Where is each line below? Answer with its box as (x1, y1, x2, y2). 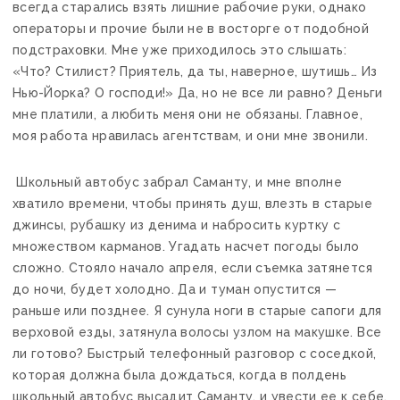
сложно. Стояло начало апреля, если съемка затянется (12, 260, 372, 275)
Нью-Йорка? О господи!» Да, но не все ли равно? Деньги (12, 85, 383, 100)
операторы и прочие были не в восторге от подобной (12, 21, 370, 36)
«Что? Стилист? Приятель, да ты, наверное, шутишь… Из (12, 63, 378, 79)
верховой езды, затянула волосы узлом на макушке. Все (12, 324, 382, 339)
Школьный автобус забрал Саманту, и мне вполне (12, 174, 343, 189)
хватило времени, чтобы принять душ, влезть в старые (12, 196, 372, 211)
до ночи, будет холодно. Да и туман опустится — (12, 281, 337, 296)
